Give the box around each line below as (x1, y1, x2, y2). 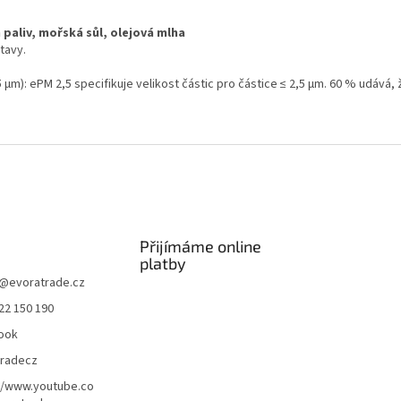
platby (139, 252, 186, 273)
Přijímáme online (139, 235, 261, 256)
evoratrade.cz (9, 273, 85, 292)
